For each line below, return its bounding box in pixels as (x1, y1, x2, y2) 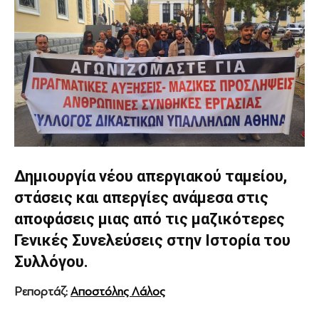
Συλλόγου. (14, 253, 92, 271)
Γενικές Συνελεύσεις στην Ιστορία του (14, 231, 291, 250)
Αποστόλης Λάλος (70, 285, 165, 299)
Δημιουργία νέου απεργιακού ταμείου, (14, 167, 287, 186)
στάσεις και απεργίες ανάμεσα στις (14, 189, 268, 207)
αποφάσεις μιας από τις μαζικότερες (14, 210, 285, 229)
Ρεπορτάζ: (14, 285, 70, 299)
